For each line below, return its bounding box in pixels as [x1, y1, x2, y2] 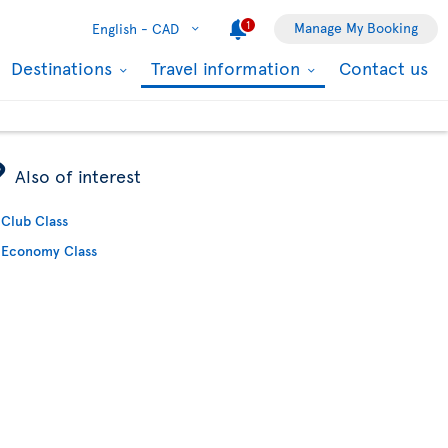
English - [92, 19, 148, 38]
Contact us [339, 55, 428, 80]
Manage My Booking [294, 18, 418, 37]
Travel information [151, 55, 305, 80]
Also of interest [15, 163, 142, 188]
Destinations [11, 55, 117, 80]
